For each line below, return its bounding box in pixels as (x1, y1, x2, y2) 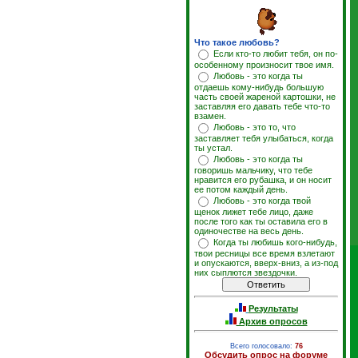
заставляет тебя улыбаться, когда (194, 133, 333, 143)
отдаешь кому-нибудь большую (194, 82, 324, 92)
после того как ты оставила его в (194, 217, 328, 226)
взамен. (194, 111, 226, 121)
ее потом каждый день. (194, 185, 288, 194)
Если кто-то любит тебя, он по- (213, 49, 338, 58)
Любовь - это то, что (213, 122, 296, 132)
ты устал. (194, 143, 233, 153)
